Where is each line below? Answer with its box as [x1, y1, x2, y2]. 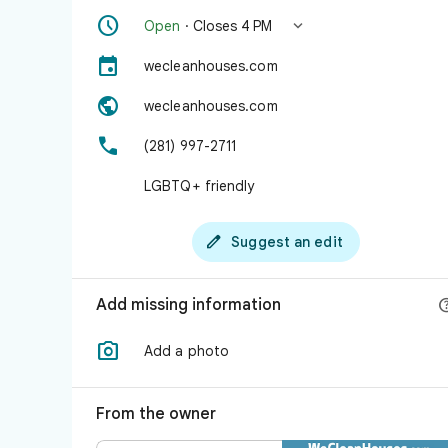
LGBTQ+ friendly [144, 177, 255, 195]
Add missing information [96, 295, 281, 315]
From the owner [96, 404, 216, 424]
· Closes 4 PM [180, 17, 272, 35]
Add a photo [144, 342, 230, 360]
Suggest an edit [231, 233, 343, 251]
